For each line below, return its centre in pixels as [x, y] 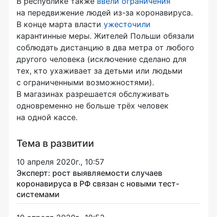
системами [38, 194]
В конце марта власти [60, 24]
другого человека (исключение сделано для [101, 59]
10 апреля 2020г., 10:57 [60, 162]
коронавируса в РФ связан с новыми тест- [98, 184]
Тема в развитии [55, 144]
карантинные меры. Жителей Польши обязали [105, 36]
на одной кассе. [47, 117]
